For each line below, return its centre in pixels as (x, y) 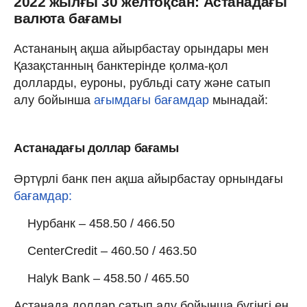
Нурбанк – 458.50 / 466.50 (101, 223)
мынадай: (238, 100)
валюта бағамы (68, 18)
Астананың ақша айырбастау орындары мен (141, 48)
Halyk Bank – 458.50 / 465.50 (108, 278)
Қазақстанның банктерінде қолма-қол (121, 65)
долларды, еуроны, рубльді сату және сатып (142, 83)
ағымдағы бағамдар (151, 100)
